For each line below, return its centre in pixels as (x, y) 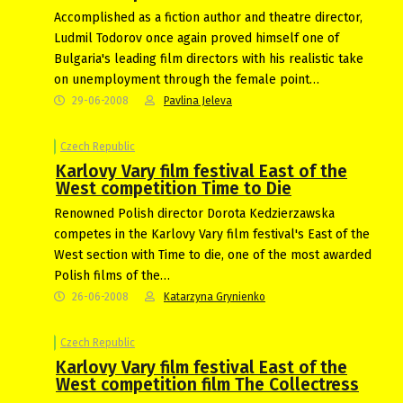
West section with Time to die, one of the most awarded (213, 255)
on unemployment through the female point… (187, 79)
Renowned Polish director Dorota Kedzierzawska (194, 213)
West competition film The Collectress (207, 384)
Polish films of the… (112, 275)
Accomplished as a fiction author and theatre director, (208, 17)
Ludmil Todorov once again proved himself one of (197, 38)
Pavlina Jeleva (198, 100)
